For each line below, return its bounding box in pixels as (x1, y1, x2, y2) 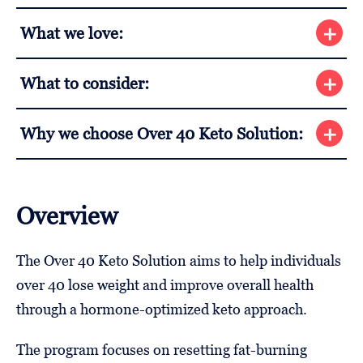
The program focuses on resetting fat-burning (16, 340, 307, 358)
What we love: (20, 23, 123, 43)
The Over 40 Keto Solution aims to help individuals (16, 251, 341, 269)
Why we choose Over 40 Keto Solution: (20, 123, 303, 143)
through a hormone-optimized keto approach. (16, 300, 307, 318)
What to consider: (20, 73, 149, 93)
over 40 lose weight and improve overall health (16, 275, 314, 293)
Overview (16, 201, 117, 230)
